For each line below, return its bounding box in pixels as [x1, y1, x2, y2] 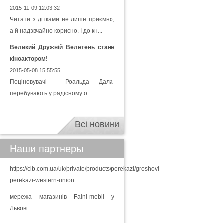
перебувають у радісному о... [10, 90, 92, 97]
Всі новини [75, 119, 119, 129]
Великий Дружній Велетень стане [10, 44, 114, 51]
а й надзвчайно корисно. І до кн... [10, 27, 102, 34]
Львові [10, 205, 28, 212]
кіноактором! [10, 55, 48, 62]
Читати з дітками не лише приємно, [10, 16, 114, 23]
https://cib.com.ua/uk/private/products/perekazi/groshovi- [10, 165, 161, 172]
